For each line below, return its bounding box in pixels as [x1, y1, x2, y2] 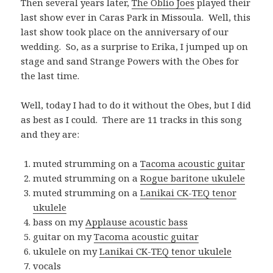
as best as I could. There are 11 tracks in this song [21, 113, 243, 126]
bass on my [33, 215, 86, 228]
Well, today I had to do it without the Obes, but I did [21, 98, 252, 111]
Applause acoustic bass [85, 215, 188, 228]
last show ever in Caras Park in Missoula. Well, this [21, 10, 251, 23]
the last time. [21, 69, 80, 82]
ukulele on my [33, 244, 100, 257]
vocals [33, 259, 62, 272]
